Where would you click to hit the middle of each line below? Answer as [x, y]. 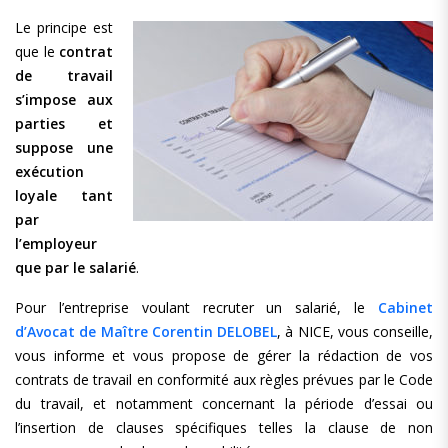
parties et [64, 123]
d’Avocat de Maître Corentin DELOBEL [146, 331]
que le [37, 51]
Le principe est [64, 27]
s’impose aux [64, 99]
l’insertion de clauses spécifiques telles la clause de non [224, 427]
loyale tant [64, 195]
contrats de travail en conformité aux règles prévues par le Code [224, 379]
